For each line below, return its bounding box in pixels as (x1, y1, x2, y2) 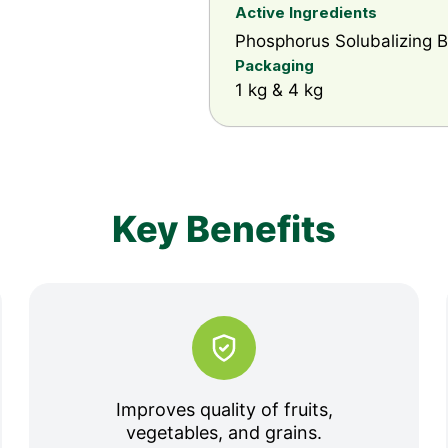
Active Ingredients (235, 3, 377, 22)
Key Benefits (112, 207, 336, 251)
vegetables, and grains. (126, 422, 322, 443)
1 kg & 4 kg (235, 80, 323, 100)
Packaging (235, 56, 314, 75)
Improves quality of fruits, (115, 399, 333, 420)
